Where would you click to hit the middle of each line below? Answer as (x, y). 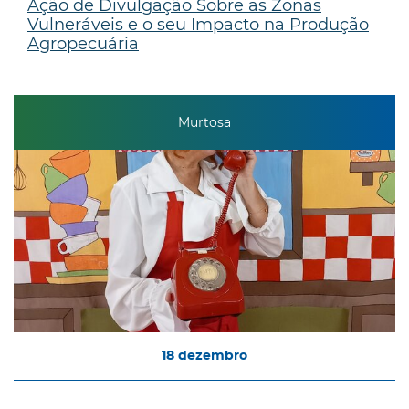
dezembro (213, 356)
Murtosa (204, 123)
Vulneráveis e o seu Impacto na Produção (198, 24)
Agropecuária (83, 43)
